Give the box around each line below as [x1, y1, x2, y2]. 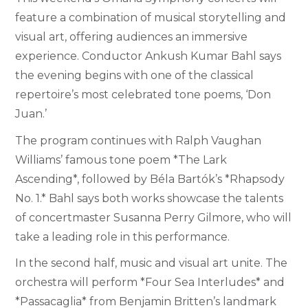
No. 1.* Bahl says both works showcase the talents [15, 191, 284, 205]
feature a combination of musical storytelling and [15, 11, 287, 25]
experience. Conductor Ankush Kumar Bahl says [15, 49, 282, 63]
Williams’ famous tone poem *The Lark [15, 153, 228, 166]
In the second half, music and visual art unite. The [15, 256, 288, 270]
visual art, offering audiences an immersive [15, 30, 248, 44]
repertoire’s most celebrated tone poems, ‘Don [15, 88, 272, 102]
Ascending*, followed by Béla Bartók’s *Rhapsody [15, 172, 285, 186]
